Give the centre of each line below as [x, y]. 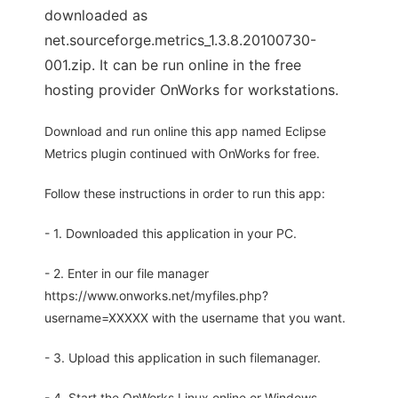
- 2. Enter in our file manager [127, 274]
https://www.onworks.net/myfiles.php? [156, 296]
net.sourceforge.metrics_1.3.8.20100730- [180, 40]
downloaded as [96, 16]
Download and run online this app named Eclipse [185, 131]
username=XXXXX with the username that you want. [195, 318]
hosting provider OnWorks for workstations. [191, 90]
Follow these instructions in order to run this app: [185, 194]
